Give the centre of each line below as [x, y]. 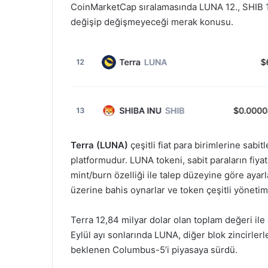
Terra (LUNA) [99, 145]
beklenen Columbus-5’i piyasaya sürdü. [154, 249]
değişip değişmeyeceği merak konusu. [152, 22]
